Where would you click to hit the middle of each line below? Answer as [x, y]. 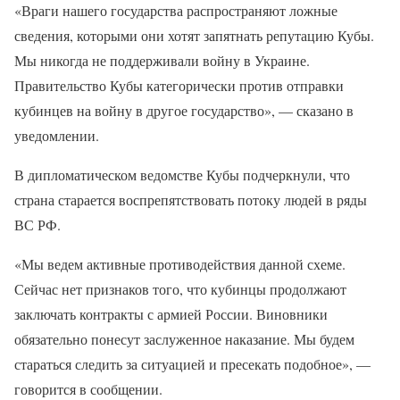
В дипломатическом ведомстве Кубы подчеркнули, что [182, 175]
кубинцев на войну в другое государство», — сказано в [184, 110]
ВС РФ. [37, 225]
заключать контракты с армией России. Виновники [171, 314]
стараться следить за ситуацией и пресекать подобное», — [192, 364]
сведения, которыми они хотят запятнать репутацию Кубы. [194, 35]
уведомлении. [57, 135]
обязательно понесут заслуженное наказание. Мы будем [184, 339]
